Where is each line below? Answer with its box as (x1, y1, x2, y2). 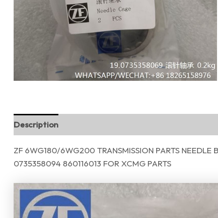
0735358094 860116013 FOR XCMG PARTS (14, 158, 171, 168)
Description (14, 119, 58, 129)
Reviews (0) (69, 119, 112, 129)
